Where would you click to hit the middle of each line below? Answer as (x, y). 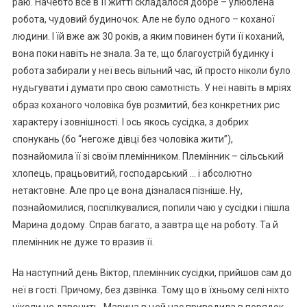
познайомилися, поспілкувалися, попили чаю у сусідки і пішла (151, 207)
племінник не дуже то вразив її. (83, 242)
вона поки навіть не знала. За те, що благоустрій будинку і (143, 53)
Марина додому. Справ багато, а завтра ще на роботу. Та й (145, 224)
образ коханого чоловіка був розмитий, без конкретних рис (146, 105)
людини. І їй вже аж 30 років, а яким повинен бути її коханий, (148, 36)
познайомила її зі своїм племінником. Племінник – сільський (148, 156)
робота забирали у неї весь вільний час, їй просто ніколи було (151, 70)
